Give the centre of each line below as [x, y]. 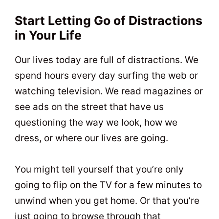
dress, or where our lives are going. [91, 138]
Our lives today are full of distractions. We [107, 60]
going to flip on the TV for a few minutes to [108, 185]
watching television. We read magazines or [109, 91]
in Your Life [48, 35]
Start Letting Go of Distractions [109, 20]
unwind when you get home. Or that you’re [107, 200]
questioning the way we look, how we [96, 122]
